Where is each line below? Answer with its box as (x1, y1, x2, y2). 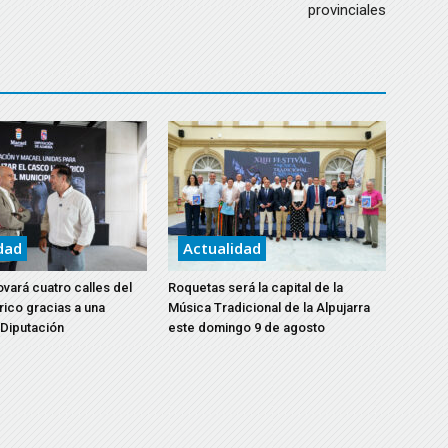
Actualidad (183, 238, 261, 258)
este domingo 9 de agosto (168, 320, 325, 335)
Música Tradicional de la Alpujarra (168, 300, 370, 315)
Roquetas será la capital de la (168, 280, 343, 295)
